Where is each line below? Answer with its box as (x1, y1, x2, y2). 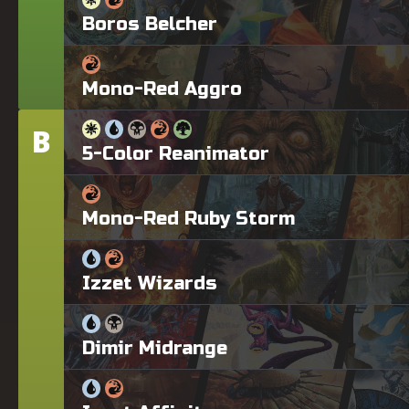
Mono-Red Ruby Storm (82, 206, 295, 230)
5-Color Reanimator (82, 142, 269, 165)
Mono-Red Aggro (82, 77, 242, 100)
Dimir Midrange (82, 336, 227, 360)
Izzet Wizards (82, 271, 217, 295)
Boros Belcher (82, 12, 217, 36)
